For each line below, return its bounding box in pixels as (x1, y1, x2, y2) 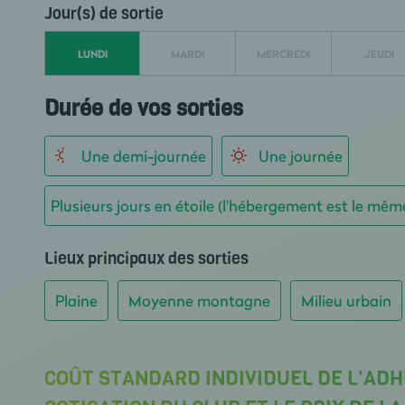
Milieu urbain (300, 290, 391, 311)
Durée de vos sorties (43, 94, 243, 123)
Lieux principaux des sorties (43, 248, 249, 269)
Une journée (258, 146, 343, 166)
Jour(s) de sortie (43, 3, 164, 24)
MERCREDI (257, 45, 311, 61)
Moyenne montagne (127, 290, 270, 311)
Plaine (54, 290, 98, 311)
